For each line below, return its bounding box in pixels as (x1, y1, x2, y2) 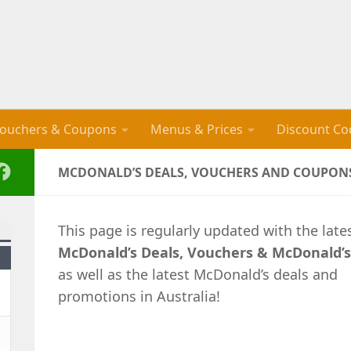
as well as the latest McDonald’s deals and (58, 265, 338, 284)
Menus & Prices (150, 121, 243, 138)
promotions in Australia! (58, 287, 220, 306)
